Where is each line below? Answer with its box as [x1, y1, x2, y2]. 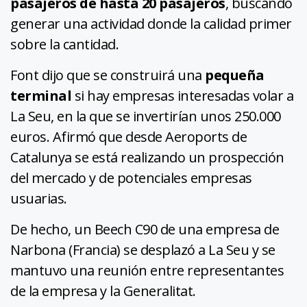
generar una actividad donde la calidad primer [10, 14, 292, 34]
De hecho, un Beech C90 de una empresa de [10, 220, 279, 239]
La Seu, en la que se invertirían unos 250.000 [10, 107, 281, 126]
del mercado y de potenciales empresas [10, 169, 252, 188]
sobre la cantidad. [10, 35, 119, 54]
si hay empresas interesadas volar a [71, 86, 293, 106]
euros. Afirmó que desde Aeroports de [10, 127, 247, 147]
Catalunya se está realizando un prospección [10, 148, 284, 167]
